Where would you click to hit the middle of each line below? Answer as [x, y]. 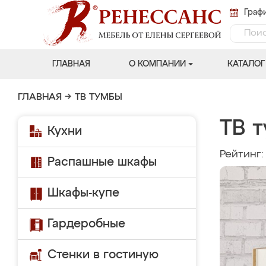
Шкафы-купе [83, 193]
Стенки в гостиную [103, 255]
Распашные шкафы [102, 162]
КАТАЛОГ [246, 64]
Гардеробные [86, 224]
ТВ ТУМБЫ [99, 97]
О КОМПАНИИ [157, 64]
